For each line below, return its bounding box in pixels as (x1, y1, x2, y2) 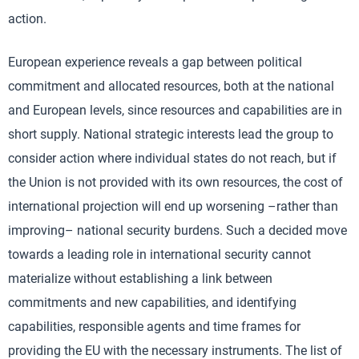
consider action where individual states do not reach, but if (8, 151, 337, 166)
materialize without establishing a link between (8, 271, 272, 286)
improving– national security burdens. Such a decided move (8, 223, 347, 238)
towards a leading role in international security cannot (8, 247, 311, 262)
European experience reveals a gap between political (8, 54, 302, 70)
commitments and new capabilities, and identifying (8, 295, 296, 310)
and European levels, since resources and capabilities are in (8, 103, 342, 118)
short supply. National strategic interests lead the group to (8, 127, 333, 142)
